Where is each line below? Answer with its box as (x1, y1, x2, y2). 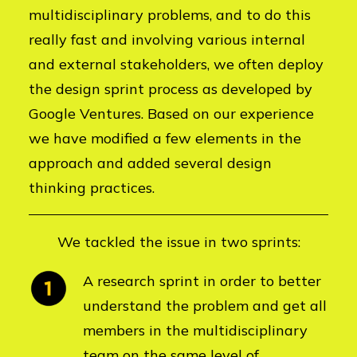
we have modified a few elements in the (29, 129, 301, 147)
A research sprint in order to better (83, 272, 321, 290)
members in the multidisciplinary (83, 321, 308, 339)
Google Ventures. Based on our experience (29, 104, 314, 123)
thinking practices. (29, 178, 155, 197)
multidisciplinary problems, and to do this (29, 6, 311, 24)
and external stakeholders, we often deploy (29, 55, 324, 73)
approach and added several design (29, 154, 272, 172)
